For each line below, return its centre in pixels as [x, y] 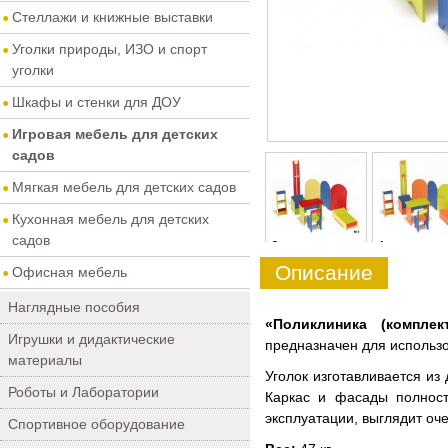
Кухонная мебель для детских [110, 219]
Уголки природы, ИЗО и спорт [109, 49]
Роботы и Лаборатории [83, 392]
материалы [45, 360]
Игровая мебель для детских [115, 134]
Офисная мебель [69, 272]
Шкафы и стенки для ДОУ [96, 102]
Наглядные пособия [74, 307]
